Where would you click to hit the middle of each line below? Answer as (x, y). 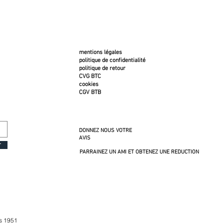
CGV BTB (90, 92)
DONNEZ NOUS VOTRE (105, 131)
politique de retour (102, 68)
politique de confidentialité (112, 60)
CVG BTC (90, 76)
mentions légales (100, 52)
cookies (88, 84)
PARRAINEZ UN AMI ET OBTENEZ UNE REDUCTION (139, 152)
